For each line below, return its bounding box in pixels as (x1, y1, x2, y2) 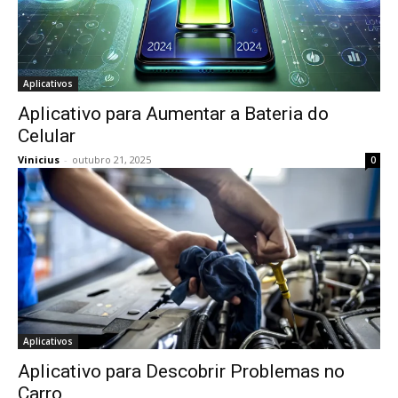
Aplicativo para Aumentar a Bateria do (18, 103, 329, 124)
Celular (18, 125, 76, 147)
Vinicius (18, 153, 60, 166)
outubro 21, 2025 (72, 153, 151, 166)
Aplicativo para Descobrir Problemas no (18, 361, 345, 382)
